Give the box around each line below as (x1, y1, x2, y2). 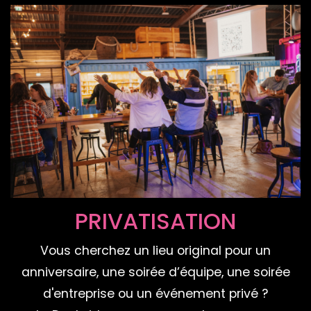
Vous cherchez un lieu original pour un (40, 242, 271, 260)
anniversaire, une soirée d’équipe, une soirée (21, 264, 290, 281)
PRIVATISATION (75, 205, 236, 237)
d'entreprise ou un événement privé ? (43, 285, 268, 303)
